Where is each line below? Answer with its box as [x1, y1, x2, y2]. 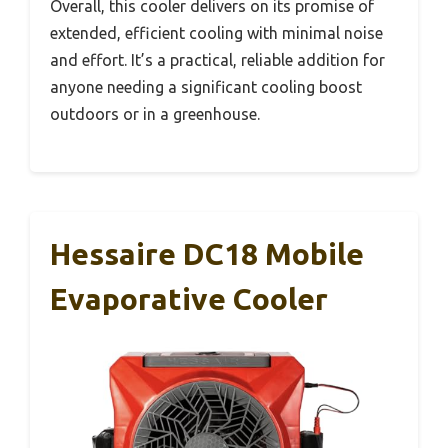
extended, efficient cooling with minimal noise [50, 23, 383, 42]
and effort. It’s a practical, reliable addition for [50, 50, 385, 69]
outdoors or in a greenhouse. [50, 104, 260, 123]
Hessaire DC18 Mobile [50, 236, 364, 271]
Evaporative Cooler [50, 281, 328, 316]
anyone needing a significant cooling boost [50, 77, 362, 96]
